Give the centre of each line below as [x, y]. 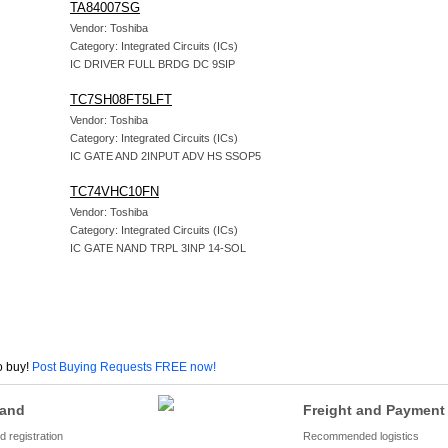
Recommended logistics [361, 436]
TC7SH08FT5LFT [121, 99]
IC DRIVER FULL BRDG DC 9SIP [152, 64]
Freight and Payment [374, 410]
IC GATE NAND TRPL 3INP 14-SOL [158, 248]
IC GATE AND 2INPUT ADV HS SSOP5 [165, 156]
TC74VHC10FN [114, 191]
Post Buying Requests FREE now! [124, 367]
